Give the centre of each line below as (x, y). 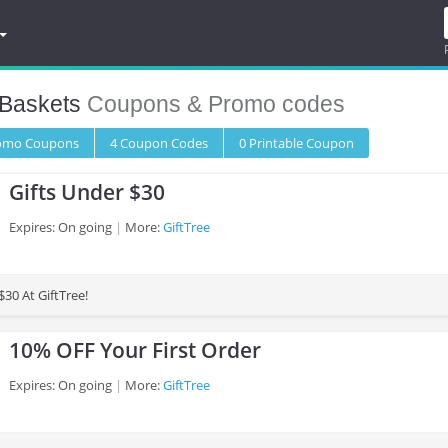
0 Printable (272, 143)
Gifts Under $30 (87, 192)
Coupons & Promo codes (213, 104)
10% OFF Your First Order (135, 350)
